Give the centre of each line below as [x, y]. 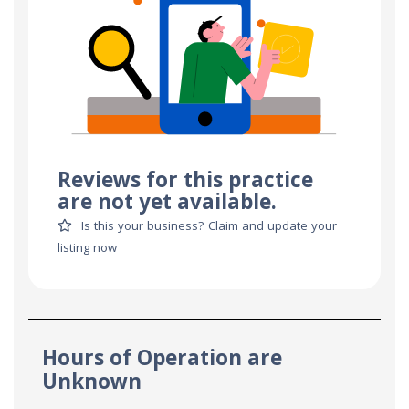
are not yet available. [167, 204]
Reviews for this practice [185, 183]
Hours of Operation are [162, 361]
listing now [87, 249]
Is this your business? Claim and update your [209, 227]
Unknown [92, 384]
